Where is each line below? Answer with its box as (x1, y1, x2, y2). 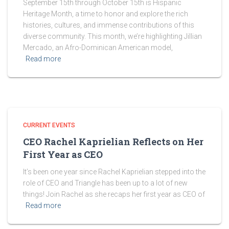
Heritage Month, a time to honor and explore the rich (23, 10, 188, 18)
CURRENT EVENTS (23, 122, 75, 129)
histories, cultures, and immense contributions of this (23, 21, 194, 30)
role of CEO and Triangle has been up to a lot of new (23, 179, 188, 188)
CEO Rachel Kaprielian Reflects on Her (23, 135, 203, 148)
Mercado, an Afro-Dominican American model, (23, 43, 173, 52)
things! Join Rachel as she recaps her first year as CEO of (23, 190, 205, 199)
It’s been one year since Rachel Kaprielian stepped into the (23, 168, 205, 176)
